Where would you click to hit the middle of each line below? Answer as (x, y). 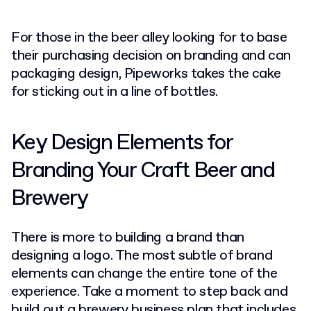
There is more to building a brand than (128, 238)
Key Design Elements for (122, 143)
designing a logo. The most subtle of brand (142, 256)
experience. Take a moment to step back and (150, 292)
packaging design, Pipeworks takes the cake (146, 74)
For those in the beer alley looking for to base (149, 38)
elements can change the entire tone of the (144, 274)
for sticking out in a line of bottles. (115, 92)
